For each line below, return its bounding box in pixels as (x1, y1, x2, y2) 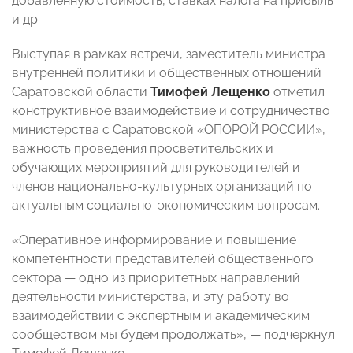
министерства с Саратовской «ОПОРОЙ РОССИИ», (12, 122, 325, 138)
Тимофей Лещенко (150, 84, 270, 100)
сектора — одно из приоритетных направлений (12, 270, 300, 286)
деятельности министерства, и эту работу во (12, 289, 289, 305)
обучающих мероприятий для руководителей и (12, 160, 300, 176)
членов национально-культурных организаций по (12, 179, 312, 195)
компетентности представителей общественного (12, 251, 314, 267)
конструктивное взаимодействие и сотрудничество (12, 103, 330, 119)
